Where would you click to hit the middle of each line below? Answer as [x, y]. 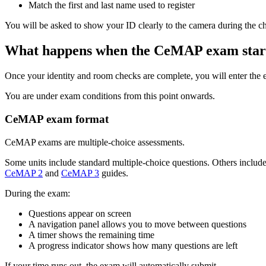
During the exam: [37, 193]
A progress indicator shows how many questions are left [133, 245]
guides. [114, 173]
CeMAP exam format [57, 119]
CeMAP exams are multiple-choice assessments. [95, 142]
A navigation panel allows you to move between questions [137, 224]
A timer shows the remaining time [91, 235]
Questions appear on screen [80, 213]
